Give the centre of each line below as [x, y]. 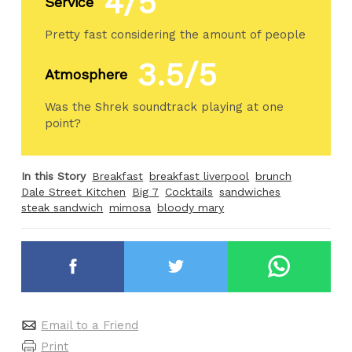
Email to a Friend [90, 326]
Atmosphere [86, 75]
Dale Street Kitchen [74, 191]
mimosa [130, 207]
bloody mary [191, 207]
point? [63, 123]
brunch [274, 176]
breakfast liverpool [200, 176]
